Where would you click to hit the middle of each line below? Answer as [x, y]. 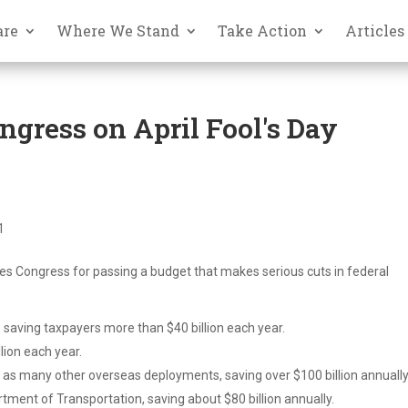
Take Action [263, 30]
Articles [375, 30]
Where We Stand [118, 30]
